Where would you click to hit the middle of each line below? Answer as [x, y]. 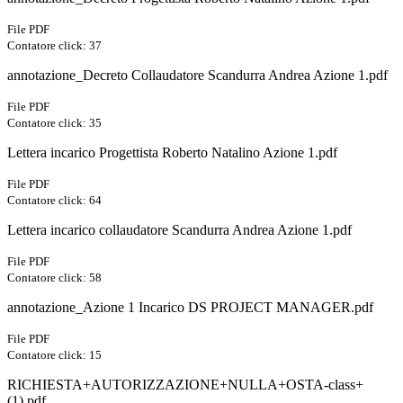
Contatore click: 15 [54, 355]
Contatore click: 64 [54, 201]
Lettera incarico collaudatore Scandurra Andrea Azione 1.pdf [179, 230]
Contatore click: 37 [54, 46]
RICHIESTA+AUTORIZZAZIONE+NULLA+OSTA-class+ [185, 385]
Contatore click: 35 [54, 123]
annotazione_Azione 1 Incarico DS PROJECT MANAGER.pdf [190, 308]
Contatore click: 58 [54, 278]
